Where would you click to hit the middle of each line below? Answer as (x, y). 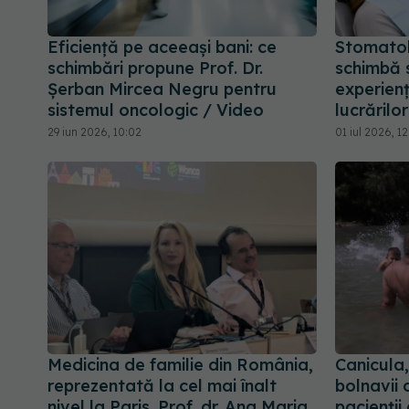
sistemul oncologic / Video (156, 110)
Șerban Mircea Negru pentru (162, 89)
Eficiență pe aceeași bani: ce (162, 47)
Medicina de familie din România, (180, 365)
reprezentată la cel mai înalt (162, 386)
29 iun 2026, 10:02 (94, 132)
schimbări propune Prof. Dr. (155, 68)
